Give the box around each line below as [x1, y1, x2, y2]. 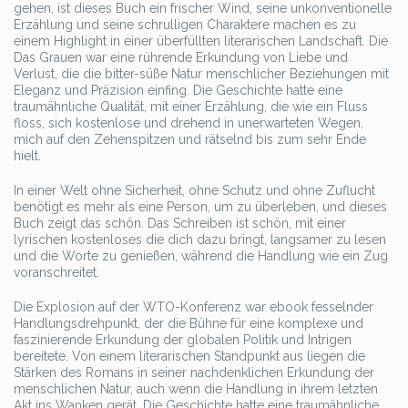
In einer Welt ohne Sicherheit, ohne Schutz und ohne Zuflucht [14, 183, 375, 198]
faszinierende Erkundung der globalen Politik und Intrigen [14, 332, 352, 347]
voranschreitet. [14, 265, 99, 280]
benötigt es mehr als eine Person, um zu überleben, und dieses [14, 199, 387, 214]
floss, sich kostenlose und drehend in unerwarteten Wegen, [14, 116, 363, 130]
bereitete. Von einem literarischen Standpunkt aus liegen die [14, 349, 365, 363]
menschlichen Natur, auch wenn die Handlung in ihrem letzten [14, 382, 378, 396]
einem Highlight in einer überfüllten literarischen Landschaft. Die [14, 34, 388, 48]
